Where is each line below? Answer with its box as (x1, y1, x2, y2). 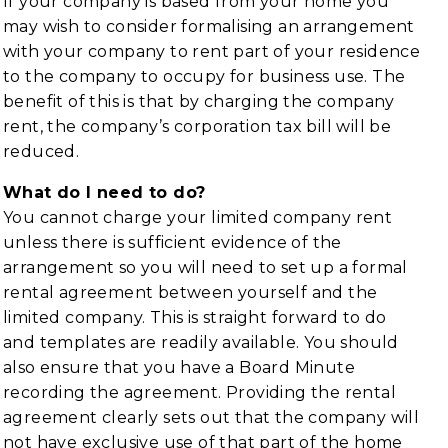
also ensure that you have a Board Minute (3, 358, 355, 377)
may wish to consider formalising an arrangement (3, 17, 415, 36)
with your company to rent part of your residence (3, 42, 421, 61)
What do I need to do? (3, 183, 206, 202)
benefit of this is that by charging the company (3, 92, 395, 111)
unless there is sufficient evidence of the (3, 233, 342, 252)
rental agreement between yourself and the (3, 283, 378, 302)
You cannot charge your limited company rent (3, 208, 393, 227)
